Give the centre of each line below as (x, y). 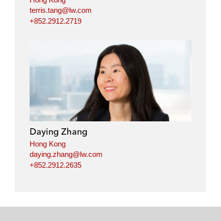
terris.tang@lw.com (61, 10)
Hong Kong (48, 144)
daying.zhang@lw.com (66, 154)
